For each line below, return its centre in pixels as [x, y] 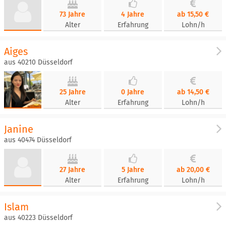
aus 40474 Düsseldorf [38, 140]
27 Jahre [73, 170]
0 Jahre [133, 92]
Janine [19, 129]
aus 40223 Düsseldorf [38, 218]
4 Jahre [133, 14]
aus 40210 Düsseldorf [38, 62]
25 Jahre [72, 92]
